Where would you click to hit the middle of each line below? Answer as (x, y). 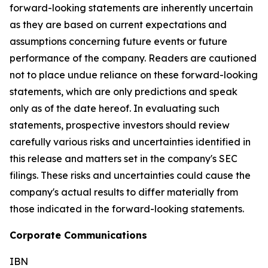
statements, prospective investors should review (120, 125)
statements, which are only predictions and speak (124, 92)
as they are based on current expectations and (118, 25)
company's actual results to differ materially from (124, 192)
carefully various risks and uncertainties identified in (130, 142)
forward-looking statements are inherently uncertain (131, 8)
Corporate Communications (78, 235)
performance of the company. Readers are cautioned (133, 58)
